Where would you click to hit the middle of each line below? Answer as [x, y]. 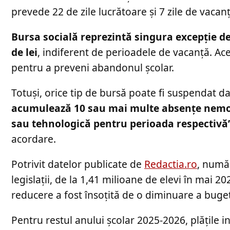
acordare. [34, 139]
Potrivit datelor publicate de [78, 164]
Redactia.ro [171, 164]
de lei [24, 52]
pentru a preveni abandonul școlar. [93, 67]
